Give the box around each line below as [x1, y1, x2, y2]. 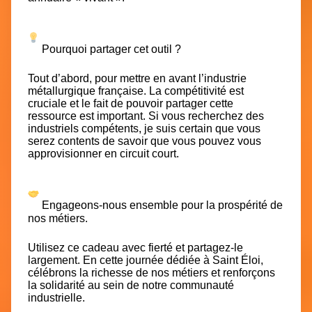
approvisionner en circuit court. [28, 148, 179, 160]
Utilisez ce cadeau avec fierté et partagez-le [28, 241, 243, 253]
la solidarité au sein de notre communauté [28, 279, 234, 291]
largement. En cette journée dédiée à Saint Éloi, [28, 253, 263, 266]
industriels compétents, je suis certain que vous [28, 123, 260, 135]
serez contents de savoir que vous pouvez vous [28, 135, 261, 148]
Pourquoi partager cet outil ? [39, 43, 181, 56]
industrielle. [28, 291, 85, 304]
